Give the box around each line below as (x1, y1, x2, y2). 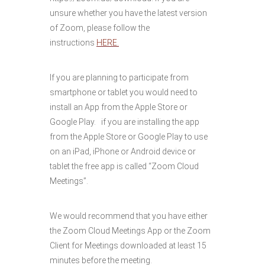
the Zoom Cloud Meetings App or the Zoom (50, 226, 211, 235)
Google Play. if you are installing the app (50, 117, 199, 127)
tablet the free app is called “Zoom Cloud (50, 161, 199, 171)
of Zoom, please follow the (50, 23, 150, 33)
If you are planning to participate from (50, 73, 189, 82)
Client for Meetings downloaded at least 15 (50, 241, 206, 250)
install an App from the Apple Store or (50, 102, 188, 112)
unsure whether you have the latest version (50, 8, 207, 18)
